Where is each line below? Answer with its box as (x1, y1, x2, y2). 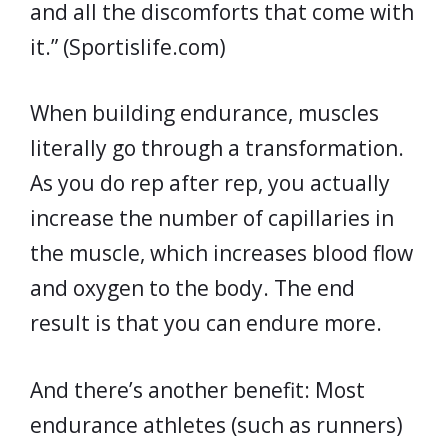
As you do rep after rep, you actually (30, 169, 390, 197)
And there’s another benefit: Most (30, 375, 365, 404)
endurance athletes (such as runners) (30, 410, 403, 439)
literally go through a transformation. (30, 134, 404, 162)
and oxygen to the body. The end (30, 274, 355, 302)
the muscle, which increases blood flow (30, 239, 413, 267)
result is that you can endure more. (30, 309, 382, 337)
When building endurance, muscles (30, 99, 379, 127)
